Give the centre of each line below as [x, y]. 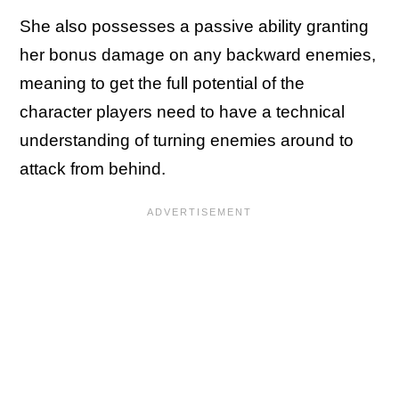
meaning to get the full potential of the [162, 84]
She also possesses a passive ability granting [194, 27]
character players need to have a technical [182, 112]
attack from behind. [93, 169]
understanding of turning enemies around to [187, 141]
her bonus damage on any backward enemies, [198, 55]
